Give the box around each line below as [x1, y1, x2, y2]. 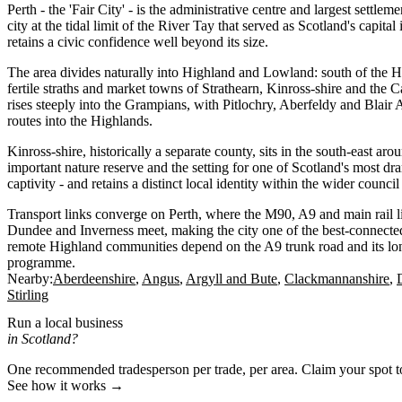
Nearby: [7, 270, 53, 286]
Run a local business [7, 314, 123, 330]
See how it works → [7, 377, 124, 393]
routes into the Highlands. [7, 112, 153, 128]
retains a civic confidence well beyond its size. [7, 33, 268, 49]
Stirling [7, 286, 48, 302]
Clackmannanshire [284, 270, 389, 286]
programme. [7, 254, 75, 270]
